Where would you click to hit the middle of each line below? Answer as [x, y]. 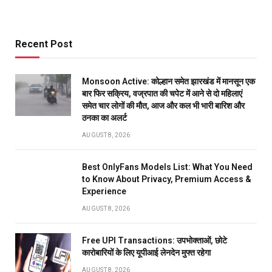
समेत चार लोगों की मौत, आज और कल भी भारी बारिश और [163, 105]
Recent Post [44, 44]
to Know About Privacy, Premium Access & [167, 179]
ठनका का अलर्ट [104, 117]
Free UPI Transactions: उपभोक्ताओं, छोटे [155, 240]
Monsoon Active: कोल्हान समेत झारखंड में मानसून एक [168, 81]
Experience [104, 191]
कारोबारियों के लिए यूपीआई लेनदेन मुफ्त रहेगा [146, 252]
